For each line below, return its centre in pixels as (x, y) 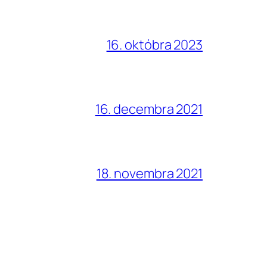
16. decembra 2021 (149, 109)
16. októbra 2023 (154, 44)
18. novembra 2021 (149, 173)
